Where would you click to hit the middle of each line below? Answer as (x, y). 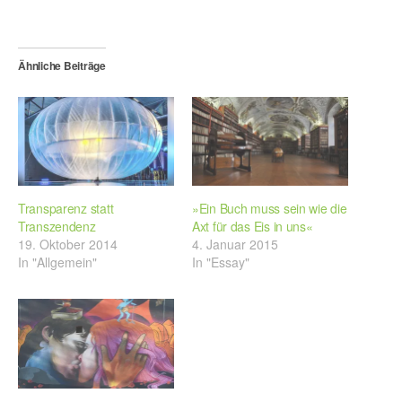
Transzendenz (57, 227)
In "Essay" (221, 262)
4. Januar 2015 (235, 245)
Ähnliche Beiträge (62, 66)
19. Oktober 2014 (68, 245)
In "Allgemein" (57, 262)
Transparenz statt (66, 209)
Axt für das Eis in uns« (253, 227)
